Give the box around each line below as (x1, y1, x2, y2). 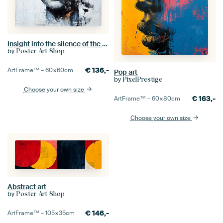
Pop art (114, 67, 137, 77)
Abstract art (7, 182, 46, 192)
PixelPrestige (122, 75, 162, 83)
